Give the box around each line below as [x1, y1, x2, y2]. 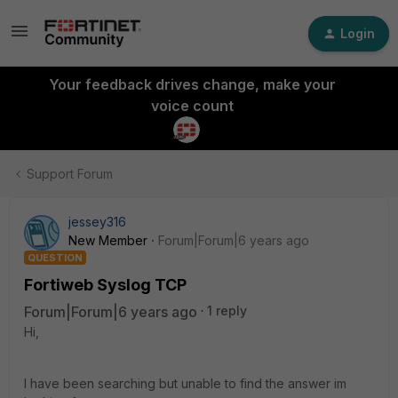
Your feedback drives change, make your [48, 76, 336, 93]
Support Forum [27, 166, 113, 181]
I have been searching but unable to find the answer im [24, 376, 346, 391]
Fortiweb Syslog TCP [24, 275, 187, 294]
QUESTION [28, 251, 83, 264]
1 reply [207, 303, 247, 318]
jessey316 [68, 214, 126, 229]
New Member [68, 233, 147, 248]
